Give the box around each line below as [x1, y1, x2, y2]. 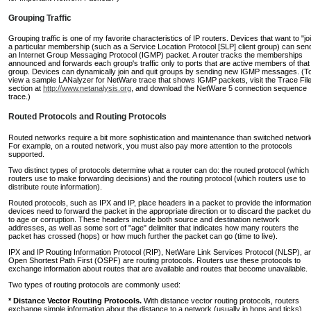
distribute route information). [8, 182, 102, 191]
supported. [8, 149, 44, 158]
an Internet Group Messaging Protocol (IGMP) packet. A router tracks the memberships [8, 51, 303, 60]
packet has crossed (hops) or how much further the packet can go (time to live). [8, 231, 278, 240]
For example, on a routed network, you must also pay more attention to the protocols [8, 141, 292, 150]
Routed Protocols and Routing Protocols [8, 112, 167, 122]
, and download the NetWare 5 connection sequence [131, 84, 307, 93]
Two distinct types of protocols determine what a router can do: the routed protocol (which [8, 165, 309, 174]
